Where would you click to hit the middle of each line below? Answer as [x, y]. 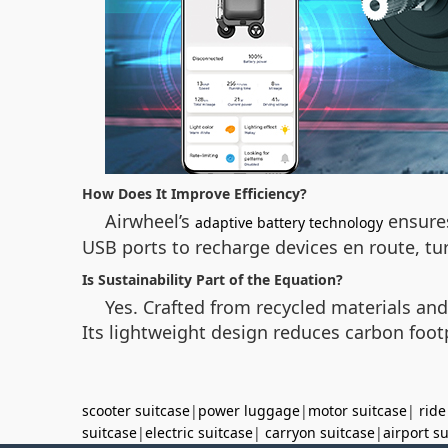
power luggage [249, 410]
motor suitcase [357, 410]
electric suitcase [199, 432]
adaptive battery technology [289, 222]
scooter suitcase [136, 410]
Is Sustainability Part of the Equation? [212, 279]
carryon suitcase [320, 432]
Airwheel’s [150, 221]
